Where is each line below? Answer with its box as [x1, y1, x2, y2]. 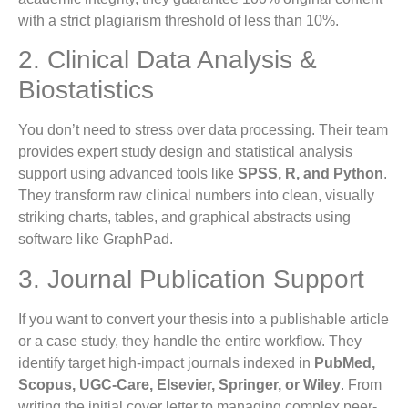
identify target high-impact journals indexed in [18, 354, 314, 371]
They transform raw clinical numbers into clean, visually [18, 188, 374, 204]
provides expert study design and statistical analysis [18, 144, 352, 160]
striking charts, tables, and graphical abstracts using [18, 209, 351, 226]
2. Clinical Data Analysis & [18, 46, 317, 75]
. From [341, 376, 382, 393]
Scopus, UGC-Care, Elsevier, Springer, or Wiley [18, 376, 341, 393]
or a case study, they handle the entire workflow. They [18, 332, 362, 349]
